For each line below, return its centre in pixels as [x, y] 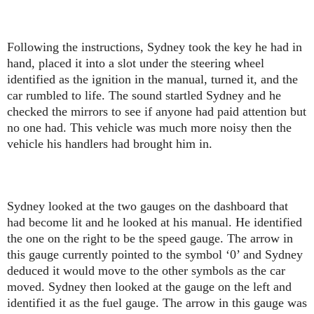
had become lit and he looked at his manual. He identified [155, 223]
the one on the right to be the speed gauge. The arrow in [150, 239]
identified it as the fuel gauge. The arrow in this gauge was [157, 303]
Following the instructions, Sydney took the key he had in [155, 47]
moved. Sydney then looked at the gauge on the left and [149, 287]
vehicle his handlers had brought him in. [110, 144]
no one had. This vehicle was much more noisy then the [149, 128]
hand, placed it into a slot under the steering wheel [136, 63]
